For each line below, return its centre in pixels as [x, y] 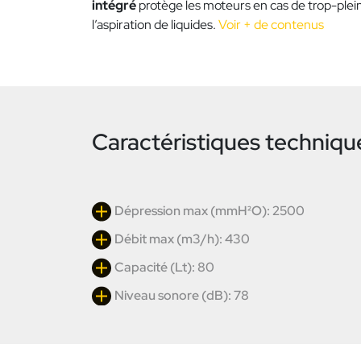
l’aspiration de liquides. [155, 25]
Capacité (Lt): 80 [164, 268]
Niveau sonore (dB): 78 [182, 296]
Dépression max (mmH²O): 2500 [210, 211]
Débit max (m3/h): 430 [182, 239]
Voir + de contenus [271, 25]
